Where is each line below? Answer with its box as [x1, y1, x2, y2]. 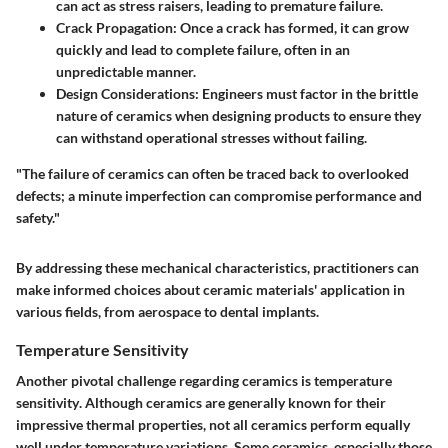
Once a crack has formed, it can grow [177, 18, 409, 36]
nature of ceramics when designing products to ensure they [56, 106, 421, 124]
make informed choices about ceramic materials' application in [16, 280, 405, 298]
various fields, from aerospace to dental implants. [16, 302, 319, 320]
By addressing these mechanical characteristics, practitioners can [16, 258, 419, 276]
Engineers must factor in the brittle [199, 84, 418, 102]
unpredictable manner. [56, 62, 196, 80]
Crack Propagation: [56, 18, 177, 36]
